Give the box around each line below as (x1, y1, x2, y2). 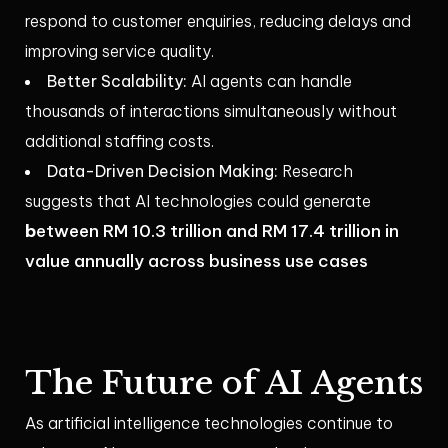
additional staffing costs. (25, 131, 214, 152)
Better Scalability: (47, 71, 187, 92)
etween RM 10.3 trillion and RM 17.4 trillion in (36, 220, 399, 243)
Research (278, 161, 353, 182)
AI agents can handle (187, 71, 352, 92)
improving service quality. (25, 41, 214, 62)
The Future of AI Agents (25, 363, 423, 404)
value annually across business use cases (25, 250, 368, 273)
